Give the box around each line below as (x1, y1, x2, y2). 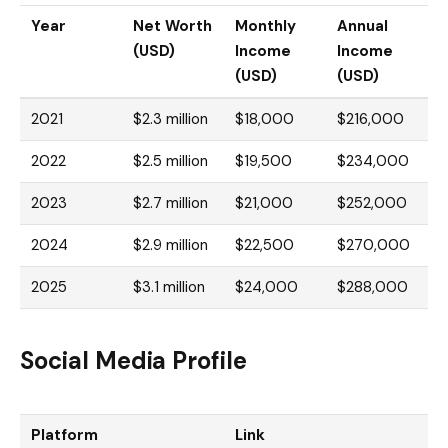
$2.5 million (133, 150, 208, 171)
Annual (337, 15, 389, 36)
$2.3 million (133, 108, 208, 129)
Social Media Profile (20, 345, 248, 377)
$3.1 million (133, 276, 205, 297)
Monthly (235, 15, 296, 36)
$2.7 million (133, 192, 208, 213)
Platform (31, 424, 98, 445)
